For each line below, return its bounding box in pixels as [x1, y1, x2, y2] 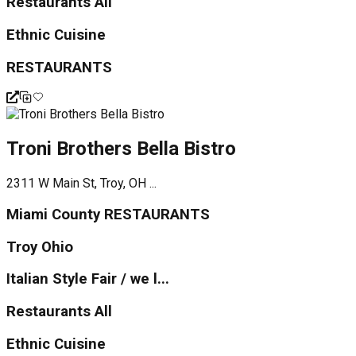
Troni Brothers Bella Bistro [6, 137, 236, 161]
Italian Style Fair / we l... [6, 270, 169, 288]
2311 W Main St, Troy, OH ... [6, 176, 157, 192]
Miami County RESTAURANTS [6, 205, 210, 223]
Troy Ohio [6, 238, 73, 256]
